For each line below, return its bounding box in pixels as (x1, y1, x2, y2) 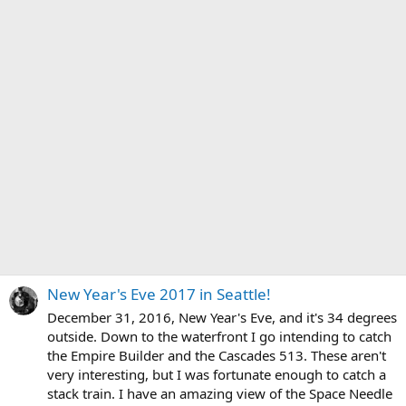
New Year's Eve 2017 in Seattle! (47, 284, 271, 305)
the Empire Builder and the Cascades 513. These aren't (47, 346, 386, 365)
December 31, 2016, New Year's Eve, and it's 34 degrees (47, 308, 397, 327)
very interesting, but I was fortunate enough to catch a (47, 365, 386, 384)
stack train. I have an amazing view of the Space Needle (47, 384, 392, 403)
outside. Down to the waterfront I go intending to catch (47, 327, 391, 346)
